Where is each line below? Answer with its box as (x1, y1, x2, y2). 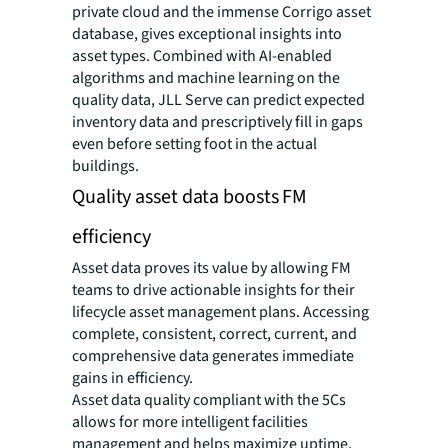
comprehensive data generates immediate (72, 344, 354, 367)
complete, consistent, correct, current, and (72, 322, 357, 345)
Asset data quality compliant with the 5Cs (72, 388, 346, 411)
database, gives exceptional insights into (72, 22, 342, 45)
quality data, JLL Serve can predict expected (72, 88, 365, 111)
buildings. (72, 154, 142, 177)
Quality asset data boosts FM (72, 182, 308, 211)
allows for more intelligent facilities (72, 410, 308, 433)
